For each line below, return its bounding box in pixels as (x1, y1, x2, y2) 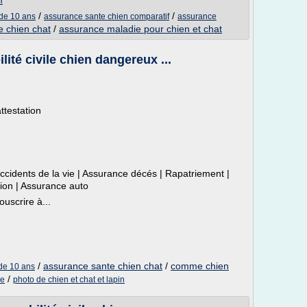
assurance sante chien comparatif (44, 12, 169, 21)
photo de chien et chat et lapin (13, 275, 125, 284)
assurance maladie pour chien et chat (59, 23, 222, 34)
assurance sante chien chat (43, 260, 162, 271)
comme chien (171, 260, 229, 271)
